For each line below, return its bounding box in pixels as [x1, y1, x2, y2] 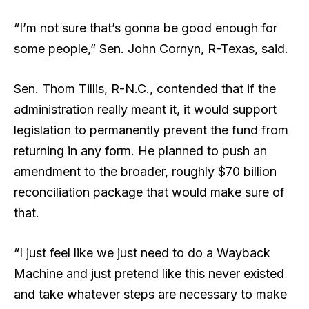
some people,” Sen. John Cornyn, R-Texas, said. [14, 41, 292, 57]
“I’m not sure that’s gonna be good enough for [14, 21, 277, 36]
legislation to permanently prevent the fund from [14, 123, 288, 138]
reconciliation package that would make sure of [14, 185, 285, 200]
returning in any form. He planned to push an [14, 143, 267, 159]
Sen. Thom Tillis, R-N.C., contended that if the [14, 81, 276, 97]
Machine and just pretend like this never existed [14, 266, 284, 281]
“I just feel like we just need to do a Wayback [14, 245, 270, 260]
